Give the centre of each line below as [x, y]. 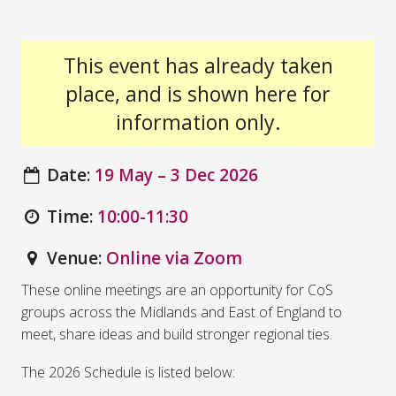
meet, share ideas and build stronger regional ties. [177, 334]
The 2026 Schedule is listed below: [128, 372]
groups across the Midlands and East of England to [182, 312]
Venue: [72, 259]
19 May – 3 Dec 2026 [177, 175]
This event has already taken [198, 65]
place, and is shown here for [198, 93]
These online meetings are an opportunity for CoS [177, 289]
